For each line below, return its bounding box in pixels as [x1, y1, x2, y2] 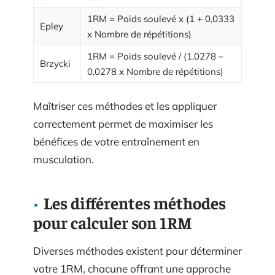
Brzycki [40, 58, 71, 69]
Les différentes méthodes [44, 192, 226, 213]
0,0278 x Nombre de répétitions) [87, 66, 223, 77]
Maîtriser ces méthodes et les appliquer [33, 99, 217, 112]
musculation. [33, 152, 94, 166]
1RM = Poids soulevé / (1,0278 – [87, 50, 223, 62]
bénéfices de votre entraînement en [33, 134, 199, 148]
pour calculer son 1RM [33, 211, 192, 233]
